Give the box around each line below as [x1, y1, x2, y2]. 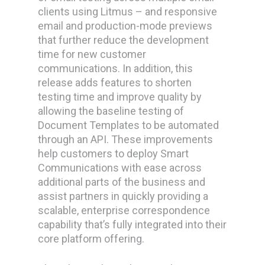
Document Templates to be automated [38, 119, 219, 131]
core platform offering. [38, 232, 145, 245]
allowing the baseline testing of [38, 105, 185, 117]
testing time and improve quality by [38, 91, 202, 103]
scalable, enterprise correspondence [38, 204, 211, 216]
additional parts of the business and [38, 176, 206, 188]
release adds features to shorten [38, 76, 192, 89]
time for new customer [38, 48, 147, 60]
